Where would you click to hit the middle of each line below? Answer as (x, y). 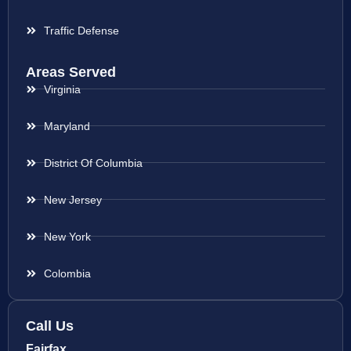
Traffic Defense (81, 30)
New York (67, 236)
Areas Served (71, 72)
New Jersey (72, 199)
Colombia (67, 273)
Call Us (50, 326)
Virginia (62, 89)
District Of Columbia (93, 163)
